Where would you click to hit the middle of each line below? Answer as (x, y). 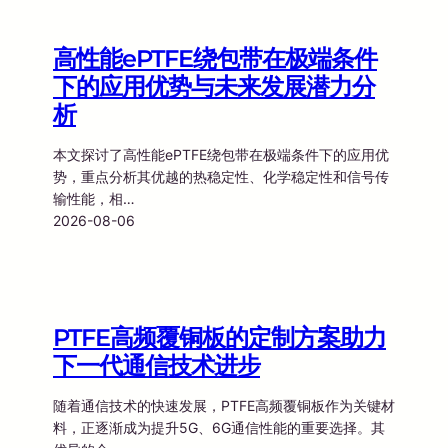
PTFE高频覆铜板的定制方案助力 (219, 337)
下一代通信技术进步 (156, 365)
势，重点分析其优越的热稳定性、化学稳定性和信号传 (221, 176)
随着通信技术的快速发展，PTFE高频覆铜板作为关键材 (224, 405)
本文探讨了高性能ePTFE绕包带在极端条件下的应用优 (221, 154)
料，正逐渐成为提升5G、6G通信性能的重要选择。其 (219, 427)
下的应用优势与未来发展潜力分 (214, 86)
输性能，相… (94, 198)
